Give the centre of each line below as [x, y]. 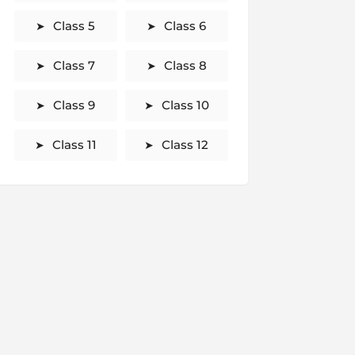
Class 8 [185, 65]
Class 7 [74, 65]
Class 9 [74, 105]
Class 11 [74, 145]
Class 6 [185, 26]
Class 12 [185, 145]
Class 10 [185, 105]
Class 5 [74, 26]
